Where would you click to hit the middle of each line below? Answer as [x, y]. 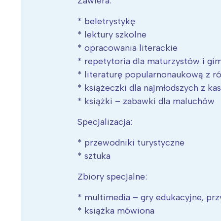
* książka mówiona [116, 211]
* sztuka [94, 156]
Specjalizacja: [105, 122]
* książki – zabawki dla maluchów [146, 101]
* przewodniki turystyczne [131, 143]
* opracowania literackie [128, 48]
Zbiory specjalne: [112, 177]
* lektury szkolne [112, 35]
